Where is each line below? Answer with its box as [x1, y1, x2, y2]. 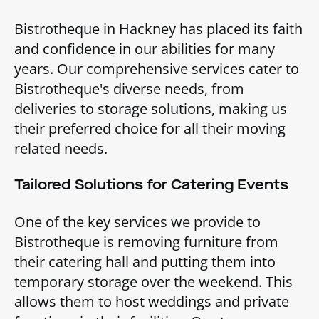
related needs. [14, 138, 108, 158]
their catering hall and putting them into [14, 251, 276, 271]
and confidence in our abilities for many [14, 38, 275, 58]
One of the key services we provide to [14, 211, 261, 231]
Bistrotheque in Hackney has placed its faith [14, 19, 303, 38]
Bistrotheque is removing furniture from [14, 231, 278, 251]
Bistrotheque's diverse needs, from [14, 78, 244, 98]
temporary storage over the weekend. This [14, 271, 293, 291]
